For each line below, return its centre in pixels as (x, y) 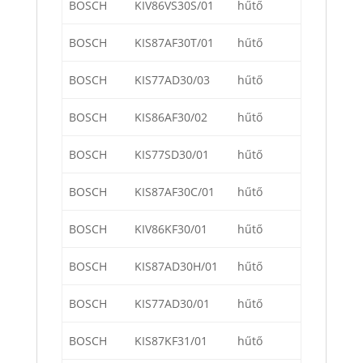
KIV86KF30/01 (171, 229)
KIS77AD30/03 (172, 80)
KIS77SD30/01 (172, 155)
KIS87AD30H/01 (176, 267)
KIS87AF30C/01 (175, 192)
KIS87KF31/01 (171, 341)
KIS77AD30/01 (172, 304)
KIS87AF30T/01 (174, 43)
